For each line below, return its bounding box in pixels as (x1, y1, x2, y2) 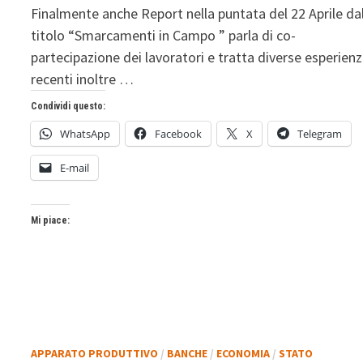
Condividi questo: (31, 100, 106, 112)
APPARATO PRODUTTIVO (31, 345, 159, 361)
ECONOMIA (216, 345, 271, 361)
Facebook (155, 126, 203, 141)
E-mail (60, 160, 90, 175)
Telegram (297, 126, 343, 141)
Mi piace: (31, 214, 70, 226)
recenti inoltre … (31, 69, 135, 88)
